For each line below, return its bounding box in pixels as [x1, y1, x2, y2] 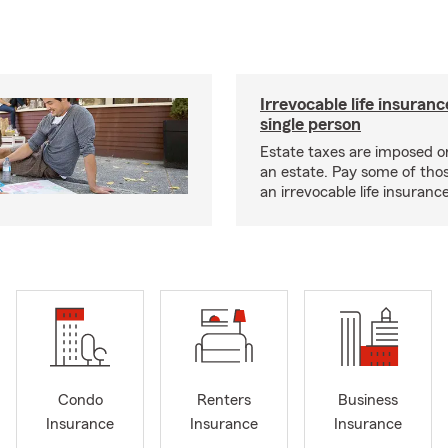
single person [260, 115, 361, 133]
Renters [197, 392, 251, 409]
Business [338, 392, 398, 409]
